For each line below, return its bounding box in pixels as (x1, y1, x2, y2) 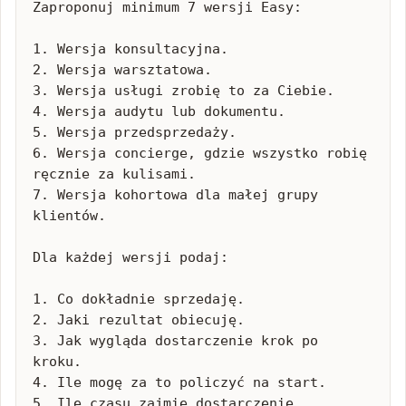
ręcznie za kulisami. (33, 166, 196, 182)
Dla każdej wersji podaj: (33, 249, 228, 266)
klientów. (33, 208, 106, 224)
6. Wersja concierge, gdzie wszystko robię (33, 145, 367, 161)
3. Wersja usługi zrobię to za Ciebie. (33, 82, 334, 99)
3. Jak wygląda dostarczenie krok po (33, 333, 318, 349)
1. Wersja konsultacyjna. (33, 41, 228, 57)
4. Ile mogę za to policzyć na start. (33, 374, 326, 391)
